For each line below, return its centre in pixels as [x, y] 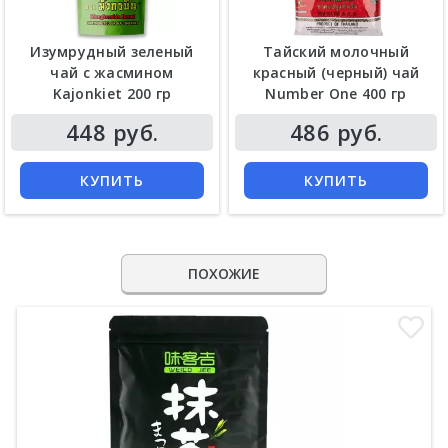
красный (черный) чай [336, 73]
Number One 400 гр [336, 94]
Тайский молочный [336, 52]
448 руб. [112, 132]
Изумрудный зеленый [112, 52]
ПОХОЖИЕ [224, 274]
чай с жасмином [112, 73]
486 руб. [336, 132]
